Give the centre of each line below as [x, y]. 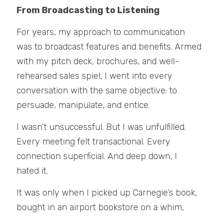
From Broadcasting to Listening [88, 10]
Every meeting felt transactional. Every [93, 142]
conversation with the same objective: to [97, 91]
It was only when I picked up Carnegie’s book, [107, 193]
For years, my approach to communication [101, 32]
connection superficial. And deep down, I [97, 156]
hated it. [32, 171]
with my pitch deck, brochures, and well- [98, 61]
